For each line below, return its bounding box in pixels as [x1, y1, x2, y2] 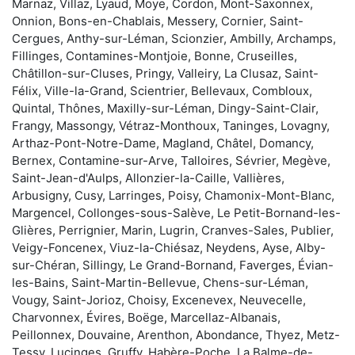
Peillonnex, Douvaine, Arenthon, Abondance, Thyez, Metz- [12, 326, 340, 342]
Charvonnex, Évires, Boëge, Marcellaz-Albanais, [12, 309, 281, 325]
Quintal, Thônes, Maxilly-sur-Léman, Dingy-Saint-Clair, [12, 100, 319, 116]
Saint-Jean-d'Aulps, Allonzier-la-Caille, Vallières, [12, 170, 284, 185]
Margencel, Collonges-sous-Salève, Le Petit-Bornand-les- [12, 204, 341, 220]
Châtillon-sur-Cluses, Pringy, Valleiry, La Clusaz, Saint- [12, 65, 319, 81]
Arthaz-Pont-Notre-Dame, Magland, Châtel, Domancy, [12, 135, 314, 151]
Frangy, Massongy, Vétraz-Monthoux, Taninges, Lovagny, [12, 117, 330, 133]
